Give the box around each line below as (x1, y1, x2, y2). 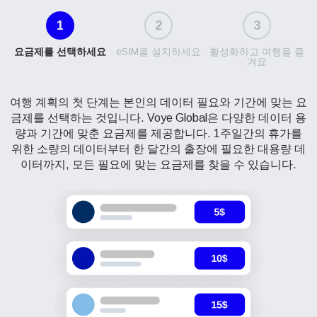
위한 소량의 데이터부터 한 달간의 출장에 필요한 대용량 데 (11, 143, 306, 155)
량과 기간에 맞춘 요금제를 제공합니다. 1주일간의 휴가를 (15, 127, 302, 139)
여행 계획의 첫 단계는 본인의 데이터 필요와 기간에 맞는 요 (10, 96, 307, 108)
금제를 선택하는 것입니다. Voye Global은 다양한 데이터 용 (11, 112, 306, 124)
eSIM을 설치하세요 (116, 46, 201, 57)
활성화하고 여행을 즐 (209, 46, 304, 57)
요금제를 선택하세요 (14, 46, 107, 57)
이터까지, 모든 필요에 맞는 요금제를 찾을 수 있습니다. (21, 158, 296, 171)
